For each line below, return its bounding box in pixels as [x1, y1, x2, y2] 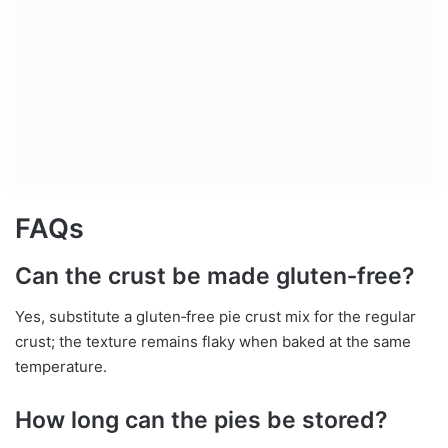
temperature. [15, 356, 107, 376]
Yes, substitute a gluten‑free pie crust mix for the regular [15, 306, 416, 326]
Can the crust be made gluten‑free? [15, 262, 415, 290]
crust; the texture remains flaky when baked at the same [15, 331, 411, 351]
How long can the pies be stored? [15, 405, 388, 434]
